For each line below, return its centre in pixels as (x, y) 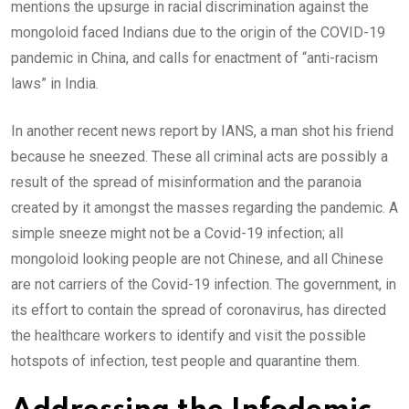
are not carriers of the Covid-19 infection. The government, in (204, 285)
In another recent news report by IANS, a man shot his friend (202, 131)
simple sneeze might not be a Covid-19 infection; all (177, 234)
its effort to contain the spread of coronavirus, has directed (199, 310)
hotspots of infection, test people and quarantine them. (185, 362)
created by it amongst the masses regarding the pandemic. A (204, 208)
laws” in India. (55, 84)
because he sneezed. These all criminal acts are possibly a (199, 157)
